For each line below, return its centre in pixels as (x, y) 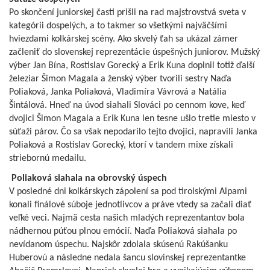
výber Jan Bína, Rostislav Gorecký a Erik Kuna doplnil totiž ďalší (132, 66)
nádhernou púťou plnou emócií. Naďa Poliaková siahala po (123, 232)
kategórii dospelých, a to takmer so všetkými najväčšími (118, 26)
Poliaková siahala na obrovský (75, 179)
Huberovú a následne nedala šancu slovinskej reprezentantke (127, 258)
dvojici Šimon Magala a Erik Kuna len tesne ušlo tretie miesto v (132, 119)
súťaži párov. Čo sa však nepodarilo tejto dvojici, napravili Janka (133, 132)
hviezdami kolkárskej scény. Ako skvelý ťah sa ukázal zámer (124, 39)
